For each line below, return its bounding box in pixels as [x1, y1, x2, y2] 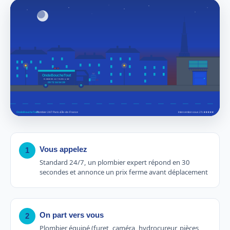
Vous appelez [40, 144, 87, 154]
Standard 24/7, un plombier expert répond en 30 [40, 157, 190, 167]
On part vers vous [40, 210, 104, 219]
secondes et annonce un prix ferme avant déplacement [40, 167, 208, 177]
